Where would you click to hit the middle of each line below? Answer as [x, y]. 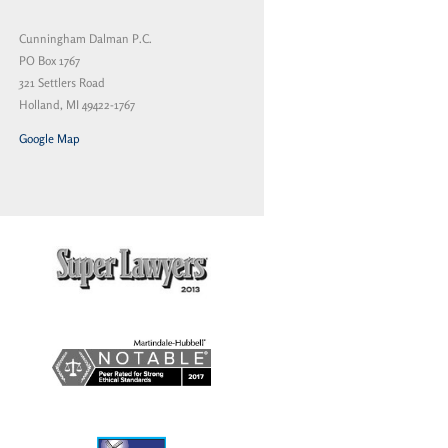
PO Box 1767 [49, 61]
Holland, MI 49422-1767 [77, 105]
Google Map [49, 139]
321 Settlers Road [62, 83]
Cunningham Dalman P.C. [85, 39]
